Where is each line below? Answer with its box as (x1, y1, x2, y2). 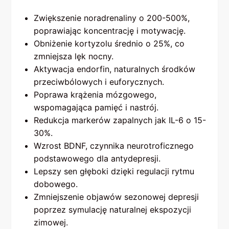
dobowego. (34, 179, 78, 190)
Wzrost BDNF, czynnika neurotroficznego (34, 141, 194, 151)
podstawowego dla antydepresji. (34, 153, 161, 164)
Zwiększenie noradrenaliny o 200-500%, (34, 13, 190, 24)
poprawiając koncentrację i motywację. (34, 26, 186, 36)
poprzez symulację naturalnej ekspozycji (34, 204, 192, 215)
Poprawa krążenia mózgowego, (34, 89, 157, 100)
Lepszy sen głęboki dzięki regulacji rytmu (34, 166, 195, 177)
